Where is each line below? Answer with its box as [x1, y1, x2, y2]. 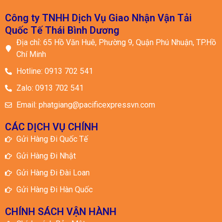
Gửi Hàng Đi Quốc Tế [16, 134, 88, 144]
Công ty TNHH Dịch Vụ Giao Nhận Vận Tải [5, 12, 192, 24]
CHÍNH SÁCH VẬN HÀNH [5, 206, 116, 218]
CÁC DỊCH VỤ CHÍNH [5, 121, 98, 133]
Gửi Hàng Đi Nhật [16, 151, 76, 161]
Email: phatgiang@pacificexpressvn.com [16, 100, 155, 110]
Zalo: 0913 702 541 [16, 83, 84, 93]
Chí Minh [16, 50, 46, 59]
